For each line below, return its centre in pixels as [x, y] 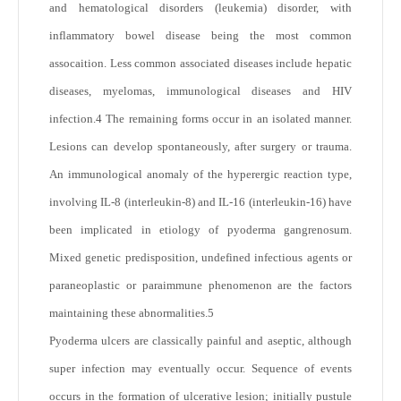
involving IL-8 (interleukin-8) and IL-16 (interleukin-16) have [200, 202]
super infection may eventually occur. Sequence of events [200, 368]
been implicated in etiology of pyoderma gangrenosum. [200, 230]
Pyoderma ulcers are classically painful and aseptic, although [200, 341]
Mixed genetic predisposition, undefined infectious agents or [200, 257]
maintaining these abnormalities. [128, 313]
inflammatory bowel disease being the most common [200, 35]
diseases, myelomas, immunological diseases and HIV [200, 91]
